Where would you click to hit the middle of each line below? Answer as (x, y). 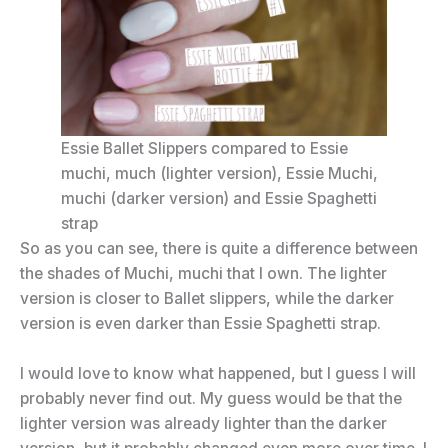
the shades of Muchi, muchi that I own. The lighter (203, 273)
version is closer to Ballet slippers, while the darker (207, 298)
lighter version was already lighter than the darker (203, 423)
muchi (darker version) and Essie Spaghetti (218, 198)
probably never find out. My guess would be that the (211, 398)
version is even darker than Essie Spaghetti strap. (200, 323)
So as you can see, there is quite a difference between (219, 248)
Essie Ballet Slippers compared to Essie (204, 148)
